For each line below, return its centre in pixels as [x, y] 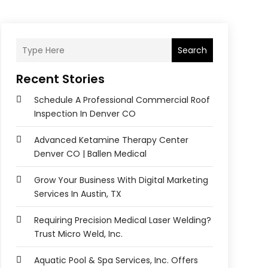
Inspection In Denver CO [85, 114]
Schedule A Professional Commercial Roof [122, 100]
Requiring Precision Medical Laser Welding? [122, 220]
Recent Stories [60, 79]
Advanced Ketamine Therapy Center [111, 140]
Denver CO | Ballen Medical [90, 154]
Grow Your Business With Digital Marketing [121, 180]
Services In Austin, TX [77, 194]
